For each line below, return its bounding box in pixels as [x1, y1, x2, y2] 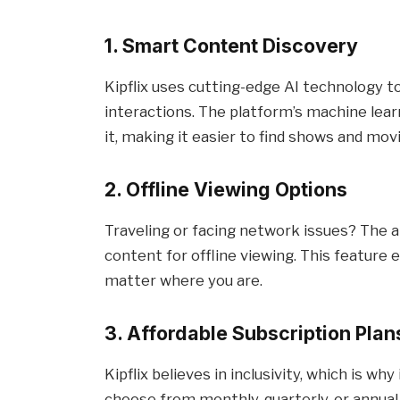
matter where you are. [104, 271, 263, 289]
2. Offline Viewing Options [104, 177, 348, 201]
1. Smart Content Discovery [104, 34, 359, 58]
